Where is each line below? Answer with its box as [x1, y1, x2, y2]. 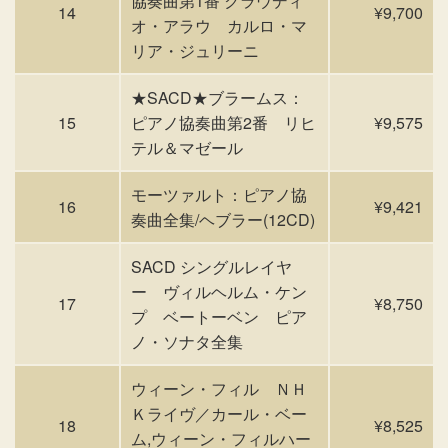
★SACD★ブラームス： [131, 86, 304, 109]
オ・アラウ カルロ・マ [131, 14, 307, 37]
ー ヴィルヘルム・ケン [131, 280, 307, 303]
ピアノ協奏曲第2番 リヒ [131, 111, 316, 134]
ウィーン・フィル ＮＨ [131, 377, 307, 400]
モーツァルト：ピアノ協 [131, 183, 307, 206]
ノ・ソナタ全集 [131, 330, 243, 353]
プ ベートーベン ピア [131, 305, 307, 328]
